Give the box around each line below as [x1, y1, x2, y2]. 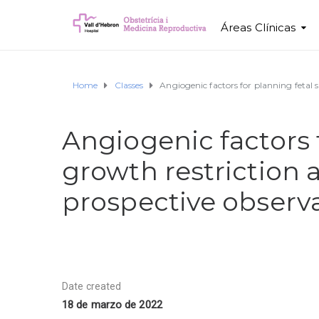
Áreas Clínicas [221, 21, 296, 34]
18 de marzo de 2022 [62, 298, 162, 312]
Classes [114, 79, 144, 90]
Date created [62, 280, 122, 292]
